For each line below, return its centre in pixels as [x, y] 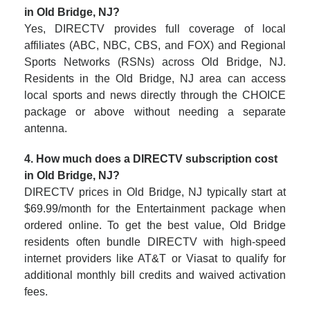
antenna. [46, 128]
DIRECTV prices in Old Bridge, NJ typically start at [155, 192]
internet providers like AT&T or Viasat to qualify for [155, 258]
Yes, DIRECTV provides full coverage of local [155, 29]
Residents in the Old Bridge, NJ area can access [155, 79]
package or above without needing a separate [155, 112]
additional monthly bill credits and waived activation [155, 275]
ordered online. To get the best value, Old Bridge [155, 225]
